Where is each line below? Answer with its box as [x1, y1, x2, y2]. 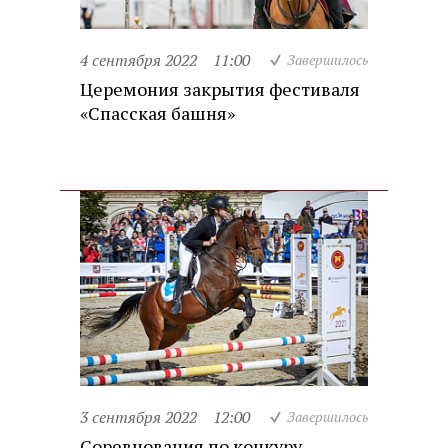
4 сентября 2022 [80, 49, 197, 72]
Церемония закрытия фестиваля [80, 77, 360, 102]
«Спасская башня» [80, 101, 235, 126]
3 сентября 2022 [80, 406, 197, 429]
